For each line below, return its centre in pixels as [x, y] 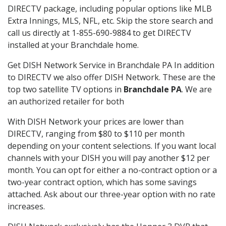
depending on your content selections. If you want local [112, 146]
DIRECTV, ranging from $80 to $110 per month [96, 133]
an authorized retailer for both [66, 101]
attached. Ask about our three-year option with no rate [111, 194]
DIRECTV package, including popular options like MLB [110, 8]
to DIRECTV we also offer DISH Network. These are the [111, 77]
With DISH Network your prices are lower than [96, 121]
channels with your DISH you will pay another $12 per [109, 158]
